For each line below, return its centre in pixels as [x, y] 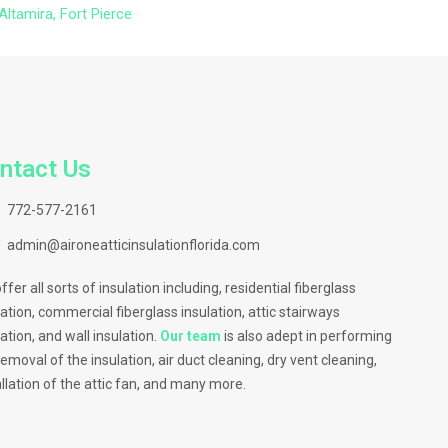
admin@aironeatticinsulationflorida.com [133, 245]
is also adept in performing [307, 336]
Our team [191, 336]
